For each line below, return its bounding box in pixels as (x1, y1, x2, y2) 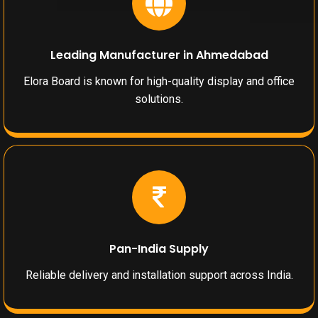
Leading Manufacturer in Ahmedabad (50, 47, 268, 64)
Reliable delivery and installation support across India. (25, 268, 293, 283)
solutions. (135, 92, 183, 106)
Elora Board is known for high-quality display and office (23, 75, 295, 89)
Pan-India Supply (109, 241, 209, 258)
